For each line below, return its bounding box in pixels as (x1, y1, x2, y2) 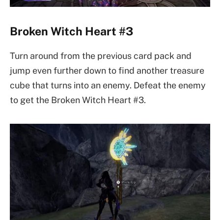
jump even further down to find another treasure (10, 65, 204, 76)
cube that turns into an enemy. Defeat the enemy (10, 80, 206, 90)
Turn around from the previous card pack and (10, 50, 192, 61)
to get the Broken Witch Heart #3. (10, 94, 146, 105)
